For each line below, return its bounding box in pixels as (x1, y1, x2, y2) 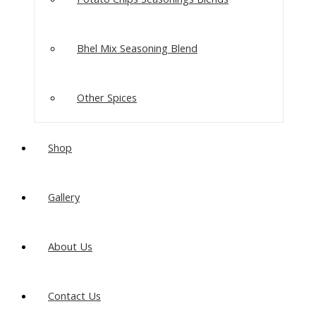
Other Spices (77, 90, 137, 105)
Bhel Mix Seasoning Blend (77, 41, 197, 56)
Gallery (48, 190, 80, 205)
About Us (48, 239, 92, 254)
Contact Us (48, 288, 101, 303)
